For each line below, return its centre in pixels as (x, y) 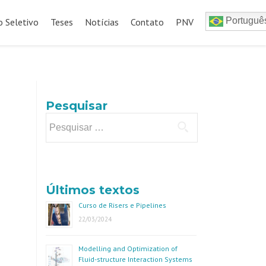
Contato (147, 22)
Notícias (102, 22)
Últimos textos (93, 190)
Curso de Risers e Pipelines (122, 205)
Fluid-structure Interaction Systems (135, 259)
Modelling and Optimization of (128, 248)
